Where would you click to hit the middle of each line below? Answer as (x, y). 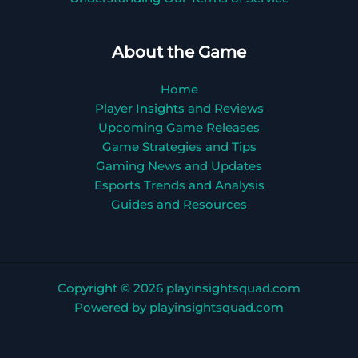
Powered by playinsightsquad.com (179, 308)
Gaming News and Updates (179, 167)
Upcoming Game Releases (179, 128)
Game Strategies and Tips (179, 147)
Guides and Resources (179, 205)
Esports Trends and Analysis (179, 186)
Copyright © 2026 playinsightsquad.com (179, 289)
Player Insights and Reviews (179, 109)
